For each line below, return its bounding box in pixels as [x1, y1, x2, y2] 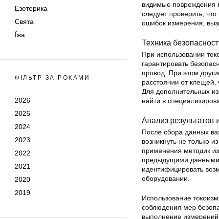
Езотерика [15, 4, 47, 12]
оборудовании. [142, 174, 190, 182]
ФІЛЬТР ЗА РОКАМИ [15, 74, 90, 81]
